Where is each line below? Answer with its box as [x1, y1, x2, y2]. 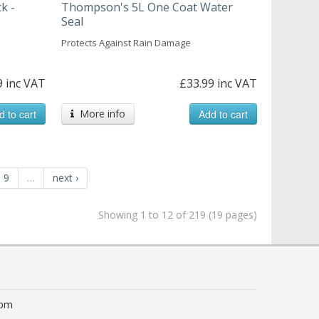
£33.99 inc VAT [179, 75, 257, 91]
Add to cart [198, 106, 248, 121]
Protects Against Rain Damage [61, 36, 191, 49]
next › [53, 170, 79, 184]
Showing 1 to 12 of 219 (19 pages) [98, 207, 257, 221]
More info [73, 106, 125, 120]
